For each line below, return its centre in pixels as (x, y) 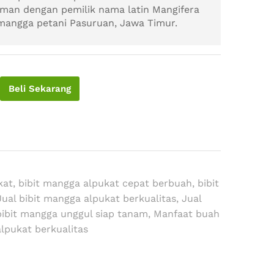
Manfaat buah (187, 214)
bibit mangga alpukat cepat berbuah (106, 183)
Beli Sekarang (40, 89)
